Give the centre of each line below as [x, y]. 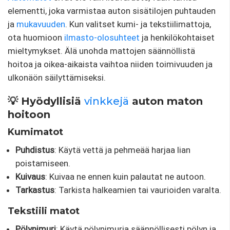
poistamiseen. [43, 163]
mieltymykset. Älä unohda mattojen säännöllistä [101, 51]
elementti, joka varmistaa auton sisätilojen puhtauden [112, 11]
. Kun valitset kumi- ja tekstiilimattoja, [138, 24]
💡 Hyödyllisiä [46, 101]
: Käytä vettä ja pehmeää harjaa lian [122, 150]
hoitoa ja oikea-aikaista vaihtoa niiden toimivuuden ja [110, 64]
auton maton [166, 101]
